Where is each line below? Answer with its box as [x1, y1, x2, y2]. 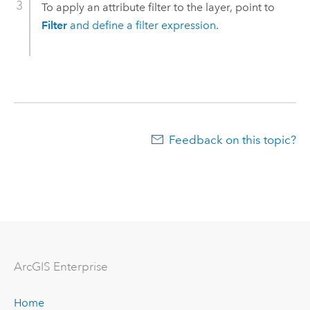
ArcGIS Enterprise [13, 259, 108, 274]
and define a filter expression [66, 19, 216, 33]
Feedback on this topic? [169, 132, 297, 147]
